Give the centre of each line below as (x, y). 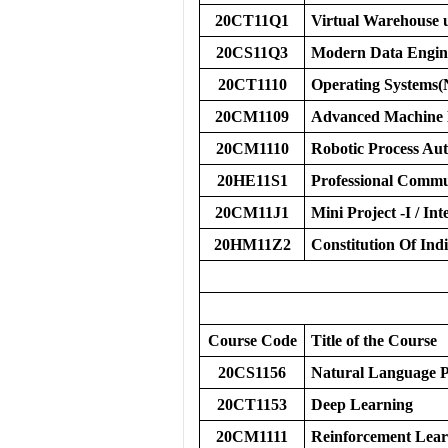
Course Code (252, 340)
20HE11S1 (252, 180)
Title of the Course (374, 340)
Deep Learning (362, 404)
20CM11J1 (252, 212)
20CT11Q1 (252, 20)
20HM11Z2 (252, 244)
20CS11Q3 (252, 52)
